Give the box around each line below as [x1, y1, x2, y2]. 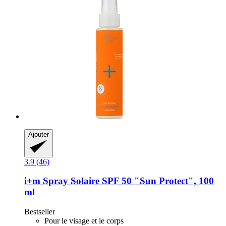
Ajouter [28, 130, 49, 138]
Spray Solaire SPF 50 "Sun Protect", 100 [40, 176, 214, 187]
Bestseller [24, 207, 55, 216]
